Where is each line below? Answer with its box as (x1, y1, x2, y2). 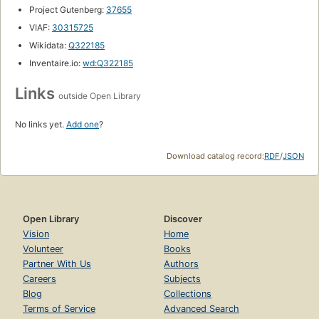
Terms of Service (23, 303, 95, 315)
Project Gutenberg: (29, 4, 106, 16)
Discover (164, 214, 202, 225)
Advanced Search (164, 303, 239, 315)
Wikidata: (29, 40, 68, 51)
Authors (164, 258, 199, 270)
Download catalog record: (167, 151, 264, 162)
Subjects (164, 273, 201, 285)
